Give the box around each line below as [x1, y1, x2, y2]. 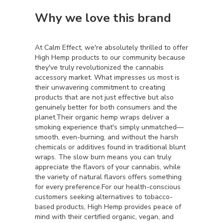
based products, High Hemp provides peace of [35, 202, 181, 212]
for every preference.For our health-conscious [35, 182, 181, 192]
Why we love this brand [35, 10, 171, 26]
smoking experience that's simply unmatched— [35, 122, 184, 132]
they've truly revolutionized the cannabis [35, 63, 164, 72]
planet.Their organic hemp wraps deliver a [35, 112, 169, 122]
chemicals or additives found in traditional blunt [35, 142, 186, 152]
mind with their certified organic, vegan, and [35, 212, 174, 222]
